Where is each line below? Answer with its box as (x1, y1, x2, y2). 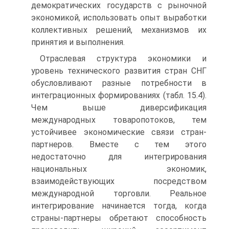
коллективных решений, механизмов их (31, 25, 207, 35)
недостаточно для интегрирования (31, 152, 207, 162)
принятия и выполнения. (31, 37, 125, 47)
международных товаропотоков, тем (31, 115, 207, 125)
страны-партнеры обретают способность (31, 213, 207, 223)
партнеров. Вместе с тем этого (31, 140, 207, 149)
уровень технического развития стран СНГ (31, 66, 207, 76)
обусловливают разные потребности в (31, 78, 207, 88)
